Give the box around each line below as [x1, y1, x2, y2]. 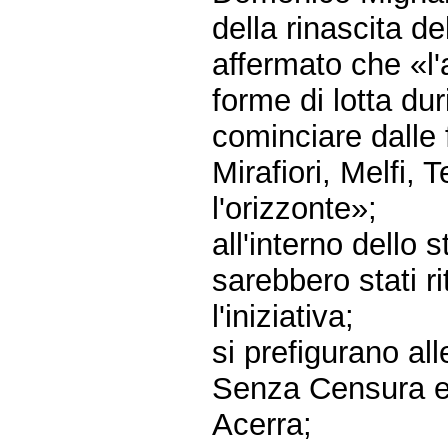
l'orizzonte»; [212, 190, 378, 226]
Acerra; [212, 406, 313, 442]
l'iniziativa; [212, 298, 355, 334]
